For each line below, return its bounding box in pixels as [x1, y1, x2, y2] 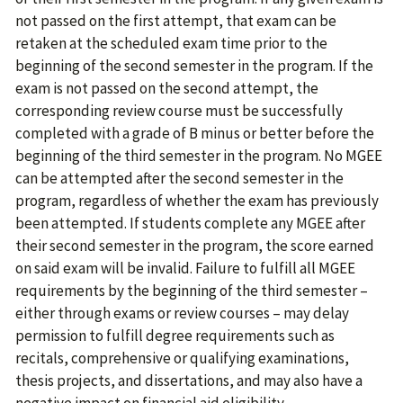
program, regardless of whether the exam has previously [15, 191, 379, 210]
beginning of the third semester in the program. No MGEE [15, 146, 382, 166]
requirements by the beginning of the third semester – [15, 281, 368, 300]
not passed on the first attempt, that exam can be [15, 11, 336, 31]
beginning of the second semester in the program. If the [15, 56, 373, 76]
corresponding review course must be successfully [15, 101, 343, 121]
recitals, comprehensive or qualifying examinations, [15, 348, 349, 368]
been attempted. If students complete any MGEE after [15, 213, 365, 233]
